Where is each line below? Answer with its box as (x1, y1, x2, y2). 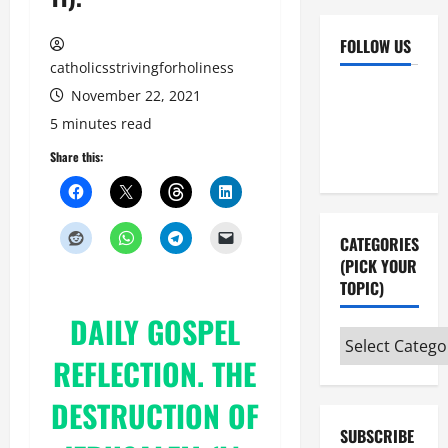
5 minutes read (50, 114, 152, 133)
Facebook (338, 80, 400, 104)
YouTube (374, 80, 427, 104)
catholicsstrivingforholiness (50, 58, 234, 77)
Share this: (50, 148, 103, 165)
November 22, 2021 (67, 86, 201, 105)
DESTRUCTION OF (50, 393, 259, 438)
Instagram (338, 112, 405, 136)
